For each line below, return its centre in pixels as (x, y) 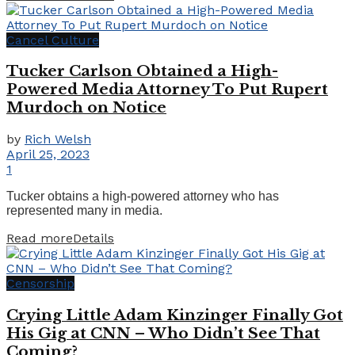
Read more (40, 239)
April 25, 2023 (48, 155)
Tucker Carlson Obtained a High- (142, 71)
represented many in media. (84, 211)
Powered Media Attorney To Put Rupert (167, 90)
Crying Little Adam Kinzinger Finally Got (175, 315)
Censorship (40, 284)
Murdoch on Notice (86, 108)
